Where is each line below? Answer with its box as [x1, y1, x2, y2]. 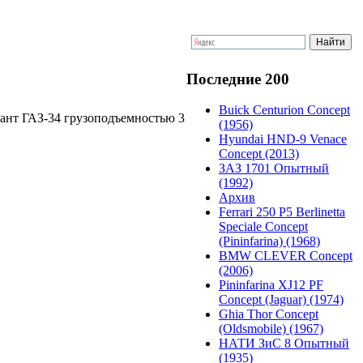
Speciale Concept [219, 220, 308, 234]
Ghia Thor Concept [219, 307, 318, 322]
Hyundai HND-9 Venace [219, 132, 347, 147]
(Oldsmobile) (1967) [219, 322, 323, 336]
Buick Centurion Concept [219, 103, 350, 117]
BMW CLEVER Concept [219, 249, 352, 263]
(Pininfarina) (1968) [219, 234, 320, 249]
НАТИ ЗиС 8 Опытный [219, 336, 349, 351]
